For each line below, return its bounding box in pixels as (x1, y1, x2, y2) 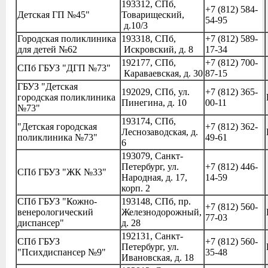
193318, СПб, (121, 33, 176, 44)
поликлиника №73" (17, 132, 98, 142)
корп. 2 (121, 183, 150, 193)
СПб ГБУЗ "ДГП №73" (17, 63, 111, 73)
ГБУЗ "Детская (17, 81, 78, 92)
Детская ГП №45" (17, 10, 90, 20)
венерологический (17, 207, 93, 217)
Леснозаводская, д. (121, 127, 198, 137)
